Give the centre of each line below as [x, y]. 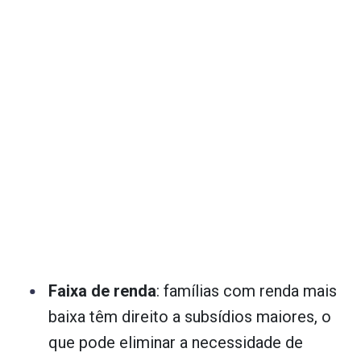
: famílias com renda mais [247, 290]
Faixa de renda [102, 290]
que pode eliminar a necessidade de [176, 342]
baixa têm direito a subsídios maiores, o [190, 316]
